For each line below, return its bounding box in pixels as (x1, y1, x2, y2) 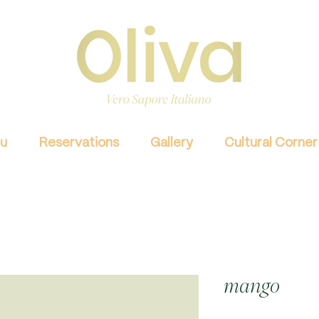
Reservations (38, 137, 119, 150)
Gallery (150, 137, 193, 150)
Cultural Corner (224, 137, 318, 150)
